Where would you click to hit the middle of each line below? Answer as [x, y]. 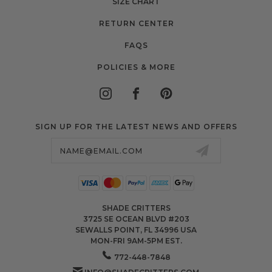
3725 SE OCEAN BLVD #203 [136, 219]
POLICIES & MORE [136, 67]
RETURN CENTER [136, 24]
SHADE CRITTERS [136, 208]
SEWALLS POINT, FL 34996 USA [136, 230]
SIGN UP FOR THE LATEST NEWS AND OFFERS [136, 127]
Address [32, 151]
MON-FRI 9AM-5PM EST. [136, 241]
